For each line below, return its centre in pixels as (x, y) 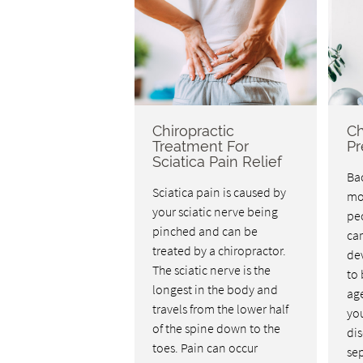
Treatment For (201, 147)
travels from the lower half (221, 309)
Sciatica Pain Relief (218, 162)
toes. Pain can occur (205, 348)
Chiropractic (194, 131)
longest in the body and (216, 290)
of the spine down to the (217, 329)
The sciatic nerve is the (212, 270)
